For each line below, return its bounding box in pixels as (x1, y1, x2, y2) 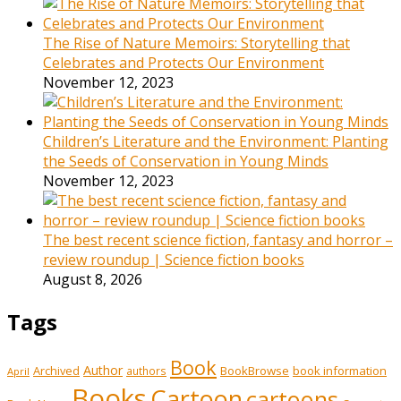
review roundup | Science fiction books (43, 249, 304, 269)
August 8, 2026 (43, 269, 142, 289)
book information (293, 362, 387, 379)
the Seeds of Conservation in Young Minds (43, 150, 328, 171)
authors (126, 363, 166, 378)
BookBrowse (220, 362, 289, 379)
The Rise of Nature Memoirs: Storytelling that (43, 32, 350, 53)
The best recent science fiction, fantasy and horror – (43, 229, 393, 250)
